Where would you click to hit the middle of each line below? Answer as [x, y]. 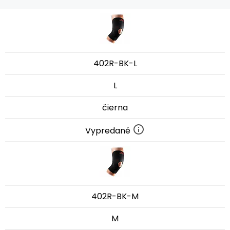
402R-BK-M [115, 196]
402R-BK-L [115, 63]
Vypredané [109, 130]
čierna [115, 108]
